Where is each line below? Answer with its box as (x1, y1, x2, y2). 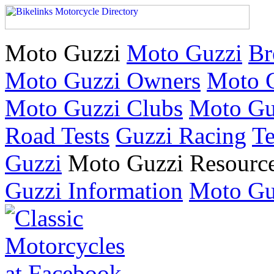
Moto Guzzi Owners (5, 67, 201, 94)
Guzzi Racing (116, 122, 246, 149)
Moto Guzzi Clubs (5, 95, 183, 121)
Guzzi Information (5, 177, 183, 204)
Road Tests (5, 122, 109, 149)
